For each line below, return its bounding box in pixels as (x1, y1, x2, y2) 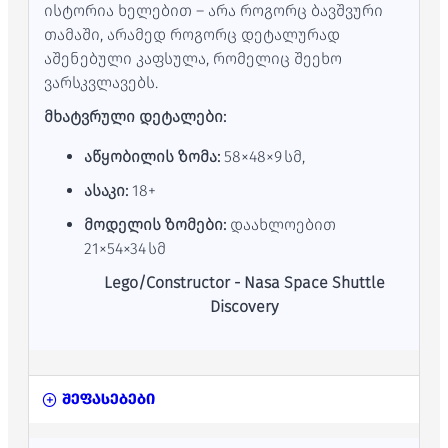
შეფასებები (62, 390, 155, 408)
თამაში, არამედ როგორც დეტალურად (44, 25, 340, 44)
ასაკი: (84, 181, 128, 200)
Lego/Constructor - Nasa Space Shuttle (103, 273, 385, 292)
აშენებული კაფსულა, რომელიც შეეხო (44, 49, 342, 68)
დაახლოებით (226, 215, 336, 234)
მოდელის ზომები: (84, 215, 226, 234)
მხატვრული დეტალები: (44, 107, 226, 126)
